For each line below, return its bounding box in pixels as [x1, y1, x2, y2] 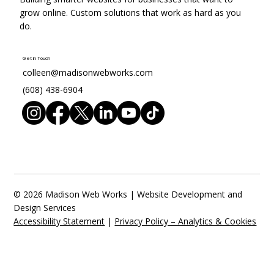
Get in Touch [22, 55, 50, 62]
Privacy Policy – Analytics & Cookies [114, 215, 257, 227]
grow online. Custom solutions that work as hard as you [20, 6, 241, 18]
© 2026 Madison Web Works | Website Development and [13, 188, 243, 200]
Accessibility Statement [13, 215, 105, 227]
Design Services [13, 201, 76, 213]
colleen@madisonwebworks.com [22, 67, 153, 79]
